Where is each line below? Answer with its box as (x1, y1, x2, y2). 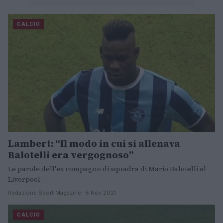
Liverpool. (8, 174, 42, 185)
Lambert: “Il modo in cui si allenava (8, 137, 180, 150)
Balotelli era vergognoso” (8, 148, 134, 162)
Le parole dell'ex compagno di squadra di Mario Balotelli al (8, 164, 206, 174)
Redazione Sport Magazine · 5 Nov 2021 (8, 189, 116, 197)
